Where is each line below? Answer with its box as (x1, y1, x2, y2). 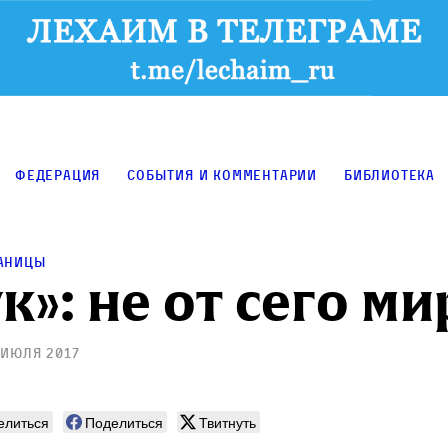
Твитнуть (199, 412, 256, 433)
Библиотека (344, 166, 436, 184)
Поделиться (85, 412, 163, 433)
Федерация (15, 166, 101, 184)
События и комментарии (127, 166, 318, 184)
